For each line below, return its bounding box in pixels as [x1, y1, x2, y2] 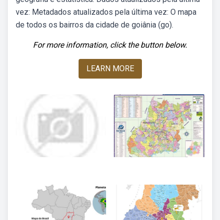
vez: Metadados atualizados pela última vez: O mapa [16, 7, 196, 17]
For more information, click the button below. [33, 40, 187, 50]
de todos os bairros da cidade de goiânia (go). [16, 20, 173, 29]
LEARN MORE [86, 64, 134, 73]
